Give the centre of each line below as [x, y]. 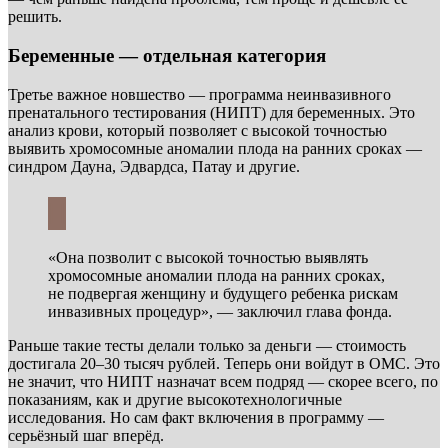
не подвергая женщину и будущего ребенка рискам [223, 293]
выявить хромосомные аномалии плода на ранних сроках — [215, 148]
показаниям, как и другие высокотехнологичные [175, 399]
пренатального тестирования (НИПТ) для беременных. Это [211, 112]
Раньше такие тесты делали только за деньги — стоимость [207, 345]
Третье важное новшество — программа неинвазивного [199, 94]
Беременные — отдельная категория [167, 55]
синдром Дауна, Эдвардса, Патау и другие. [154, 166]
